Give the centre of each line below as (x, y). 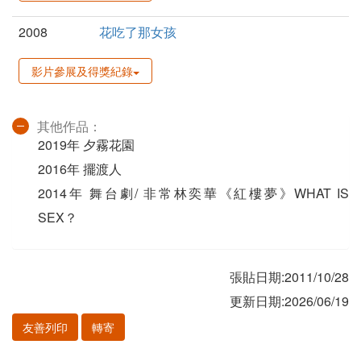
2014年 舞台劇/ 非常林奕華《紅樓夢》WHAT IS (193, 193)
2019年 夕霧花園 (86, 145)
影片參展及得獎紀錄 (82, 71)
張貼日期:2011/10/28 (289, 277)
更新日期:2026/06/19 (289, 301)
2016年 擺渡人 (80, 169)
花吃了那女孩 (138, 32)
